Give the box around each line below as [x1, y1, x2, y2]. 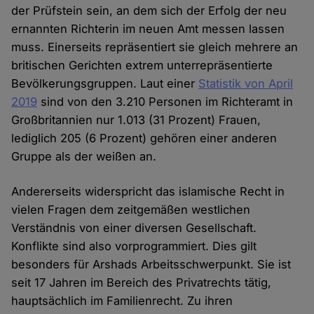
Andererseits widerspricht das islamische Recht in [11, 184, 285, 199]
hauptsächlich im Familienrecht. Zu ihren [11, 294, 233, 308]
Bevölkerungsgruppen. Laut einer [11, 76, 199, 91]
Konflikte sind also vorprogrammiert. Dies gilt [11, 239, 257, 254]
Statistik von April [198, 76, 294, 91]
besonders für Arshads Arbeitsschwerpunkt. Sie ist [11, 257, 292, 272]
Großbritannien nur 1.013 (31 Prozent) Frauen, [11, 113, 261, 128]
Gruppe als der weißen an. [11, 149, 157, 164]
